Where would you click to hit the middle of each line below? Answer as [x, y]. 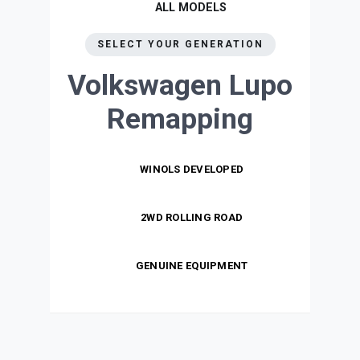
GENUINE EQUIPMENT [192, 266]
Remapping [180, 119]
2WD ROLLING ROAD [192, 218]
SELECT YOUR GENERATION [180, 45]
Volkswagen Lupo [180, 86]
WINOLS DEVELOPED [192, 170]
